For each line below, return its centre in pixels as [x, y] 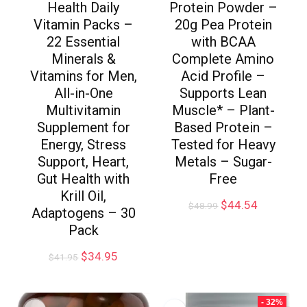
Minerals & [83, 59]
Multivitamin [84, 111]
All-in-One [83, 94]
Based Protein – [223, 128]
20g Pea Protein [223, 25]
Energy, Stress [84, 145]
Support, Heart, [84, 162]
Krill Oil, [84, 196]
